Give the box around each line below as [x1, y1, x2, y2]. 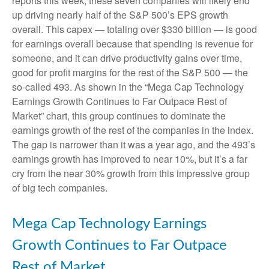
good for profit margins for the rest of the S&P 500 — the [12, 65, 248, 80]
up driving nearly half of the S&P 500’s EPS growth [12, 8, 228, 22]
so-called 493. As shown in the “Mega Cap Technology [12, 80, 244, 94]
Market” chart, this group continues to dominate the [12, 109, 226, 123]
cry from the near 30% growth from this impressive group [12, 166, 250, 181]
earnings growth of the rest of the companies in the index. [12, 123, 253, 138]
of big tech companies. [12, 181, 107, 195]
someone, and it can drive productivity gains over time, [12, 51, 242, 65]
